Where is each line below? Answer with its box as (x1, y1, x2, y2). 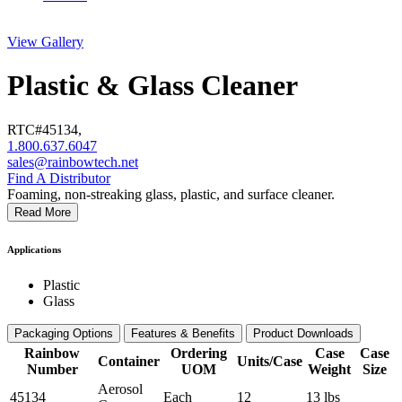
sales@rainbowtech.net (7, 153, 138, 170)
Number (26, 361, 78, 377)
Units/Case (237, 353, 302, 369)
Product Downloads (253, 326, 354, 340)
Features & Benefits (131, 326, 235, 340)
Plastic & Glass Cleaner (7, 69, 298, 102)
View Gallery (7, 34, 83, 49)
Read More (14, 205, 71, 219)
